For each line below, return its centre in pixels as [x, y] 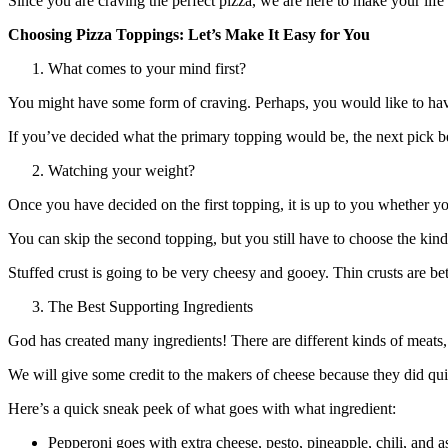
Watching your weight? [121, 170]
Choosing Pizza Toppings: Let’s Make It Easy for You [189, 34]
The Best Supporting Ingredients [150, 306]
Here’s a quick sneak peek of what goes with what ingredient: [202, 408]
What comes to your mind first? [147, 68]
